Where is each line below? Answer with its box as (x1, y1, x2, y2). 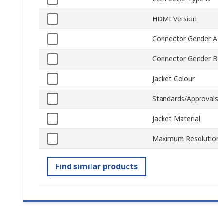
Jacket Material (152, 114, 200, 124)
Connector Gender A (152, 34, 217, 44)
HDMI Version (152, 14, 197, 24)
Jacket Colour (152, 74, 195, 84)
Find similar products (55, 161, 138, 172)
